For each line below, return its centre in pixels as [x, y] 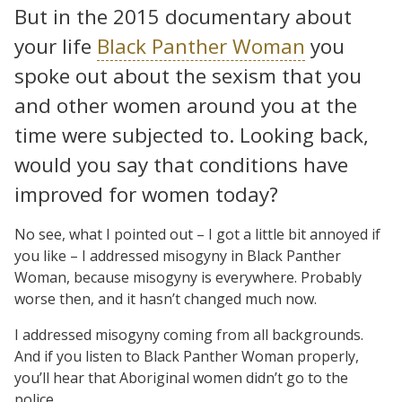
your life [56, 46]
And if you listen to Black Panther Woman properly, [187, 356]
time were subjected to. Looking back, [192, 135]
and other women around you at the [186, 105]
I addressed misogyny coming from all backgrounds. [189, 334]
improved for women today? [146, 194]
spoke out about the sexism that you [188, 75]
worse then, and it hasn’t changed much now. [166, 298]
